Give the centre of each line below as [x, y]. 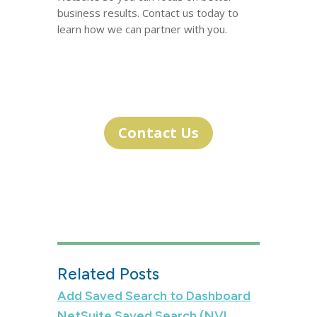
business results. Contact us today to [148, 13]
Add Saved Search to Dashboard [154, 296]
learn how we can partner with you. [142, 29]
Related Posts [108, 274]
